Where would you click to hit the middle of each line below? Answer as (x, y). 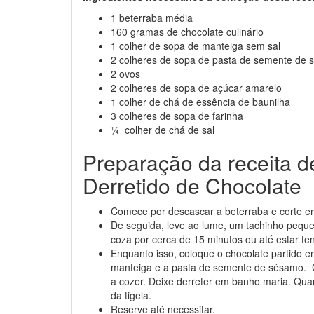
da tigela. (131, 295)
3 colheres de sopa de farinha (177, 116)
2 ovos (125, 74)
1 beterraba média (152, 18)
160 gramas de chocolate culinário (187, 32)
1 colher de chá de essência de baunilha (200, 102)
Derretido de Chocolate (192, 185)
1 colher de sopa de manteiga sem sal (196, 46)
